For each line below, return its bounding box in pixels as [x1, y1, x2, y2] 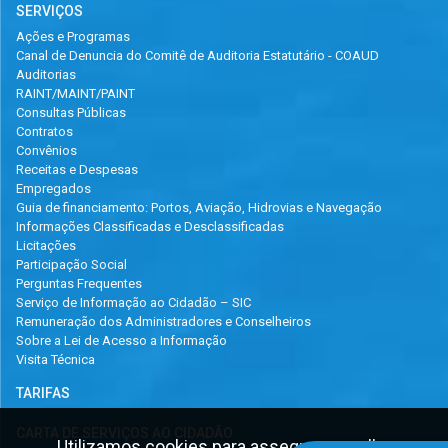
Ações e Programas [16, 29, 130, 45]
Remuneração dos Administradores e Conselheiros [16, 314, 311, 330]
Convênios [16, 143, 77, 159]
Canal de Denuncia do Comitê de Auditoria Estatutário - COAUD [16, 48, 379, 64]
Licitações [16, 238, 76, 254]
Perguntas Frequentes [16, 276, 142, 292]
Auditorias [16, 67, 76, 83]
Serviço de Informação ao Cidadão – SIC [16, 295, 251, 311]
